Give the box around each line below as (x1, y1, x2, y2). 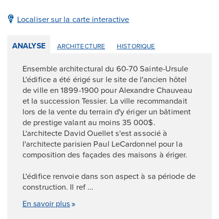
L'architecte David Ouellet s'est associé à (22, 127, 168, 138)
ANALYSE (12, 40, 45, 51)
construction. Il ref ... (22, 180, 94, 192)
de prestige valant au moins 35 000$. (22, 116, 155, 128)
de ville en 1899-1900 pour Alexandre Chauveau (22, 84, 193, 95)
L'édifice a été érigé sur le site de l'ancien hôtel (22, 73, 187, 85)
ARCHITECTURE (57, 41, 106, 50)
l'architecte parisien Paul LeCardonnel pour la (22, 137, 183, 149)
